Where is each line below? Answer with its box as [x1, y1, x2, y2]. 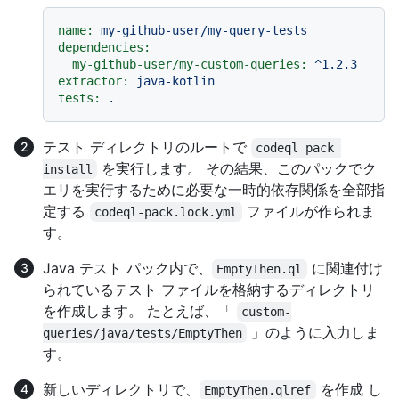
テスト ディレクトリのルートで [43, 137, 251, 156]
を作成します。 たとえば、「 [43, 301, 237, 320]
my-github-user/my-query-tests [101, 22, 307, 37]
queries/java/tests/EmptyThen [43, 325, 242, 340]
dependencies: [58, 39, 151, 54]
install [43, 161, 93, 176]
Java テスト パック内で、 [43, 258, 212, 277]
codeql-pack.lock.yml [94, 204, 238, 219]
